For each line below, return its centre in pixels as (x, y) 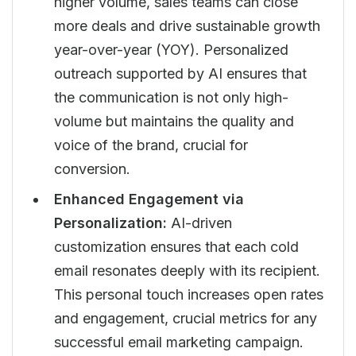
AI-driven (201, 223)
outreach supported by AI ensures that (180, 74)
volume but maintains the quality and (174, 121)
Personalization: (112, 223)
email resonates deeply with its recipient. (187, 271)
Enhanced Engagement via (149, 199)
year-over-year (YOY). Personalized (171, 50)
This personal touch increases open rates (189, 294)
